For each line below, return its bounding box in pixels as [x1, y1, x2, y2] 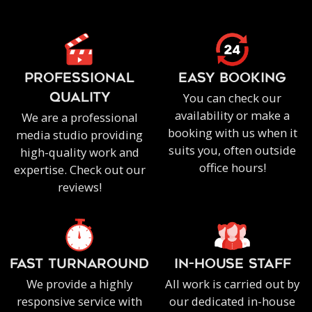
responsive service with [17, 292, 143, 309]
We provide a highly [26, 275, 133, 292]
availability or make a [175, 107, 290, 123]
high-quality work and [19, 143, 139, 160]
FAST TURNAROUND [10, 258, 150, 272]
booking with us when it [167, 124, 297, 141]
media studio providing [16, 126, 143, 143]
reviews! [57, 178, 102, 195]
